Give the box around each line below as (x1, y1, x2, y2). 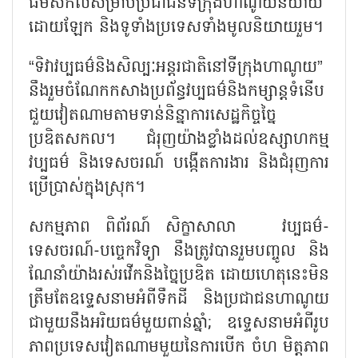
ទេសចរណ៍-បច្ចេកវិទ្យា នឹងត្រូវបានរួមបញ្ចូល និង (29, 239, 329, 264)
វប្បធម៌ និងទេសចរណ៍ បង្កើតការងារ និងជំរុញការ (29, 151, 329, 176)
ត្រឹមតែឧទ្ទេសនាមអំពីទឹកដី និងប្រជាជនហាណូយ (29, 287, 329, 312)
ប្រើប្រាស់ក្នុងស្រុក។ (29, 175, 145, 200)
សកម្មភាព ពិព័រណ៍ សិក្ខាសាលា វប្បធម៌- (29, 215, 329, 240)
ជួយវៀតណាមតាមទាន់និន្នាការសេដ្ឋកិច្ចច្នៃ (29, 103, 276, 128)
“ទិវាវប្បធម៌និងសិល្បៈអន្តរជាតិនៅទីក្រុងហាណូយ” (29, 55, 323, 80)
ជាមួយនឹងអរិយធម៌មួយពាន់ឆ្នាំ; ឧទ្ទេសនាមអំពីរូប (29, 311, 329, 336)
